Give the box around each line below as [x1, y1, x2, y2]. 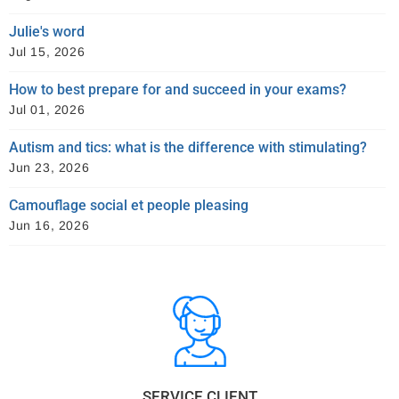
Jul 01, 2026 [9, 102, 85, 117]
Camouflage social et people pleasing [9, 196, 248, 214]
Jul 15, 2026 [9, 44, 85, 59]
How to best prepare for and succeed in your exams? [9, 80, 346, 98]
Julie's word [9, 22, 85, 40]
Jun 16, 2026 [9, 217, 90, 232]
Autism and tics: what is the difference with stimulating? [9, 138, 367, 156]
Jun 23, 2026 [9, 159, 90, 175]
